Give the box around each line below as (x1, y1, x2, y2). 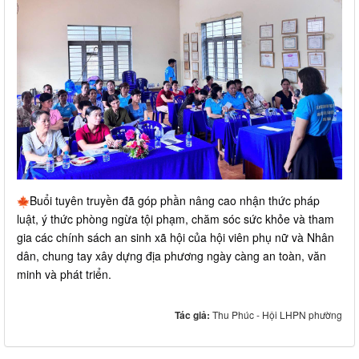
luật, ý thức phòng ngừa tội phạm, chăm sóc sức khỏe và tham (17, 210, 334, 227)
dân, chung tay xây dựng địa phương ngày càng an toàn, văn (17, 247, 326, 264)
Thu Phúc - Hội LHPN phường (212, 307, 342, 321)
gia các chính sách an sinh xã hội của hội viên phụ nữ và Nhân (17, 228, 334, 245)
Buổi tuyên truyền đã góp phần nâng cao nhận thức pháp (30, 192, 320, 208)
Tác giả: (175, 307, 212, 322)
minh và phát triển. (17, 265, 111, 282)
